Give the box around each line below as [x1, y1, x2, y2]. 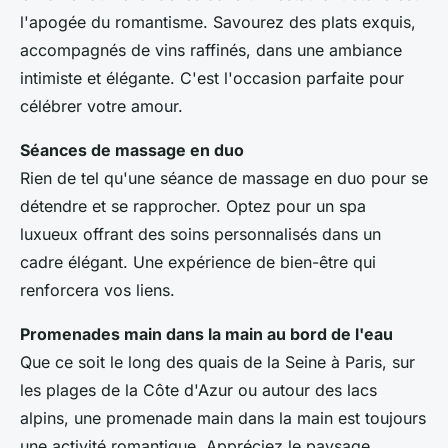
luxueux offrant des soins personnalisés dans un [20, 224, 381, 245]
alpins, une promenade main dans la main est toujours [20, 408, 426, 429]
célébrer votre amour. [20, 96, 183, 117]
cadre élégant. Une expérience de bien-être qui [20, 252, 376, 273]
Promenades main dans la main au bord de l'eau [20, 324, 393, 345]
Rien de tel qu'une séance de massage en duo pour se [20, 168, 428, 189]
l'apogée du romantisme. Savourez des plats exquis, [20, 12, 416, 33]
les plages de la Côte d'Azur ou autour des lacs [20, 380, 377, 401]
